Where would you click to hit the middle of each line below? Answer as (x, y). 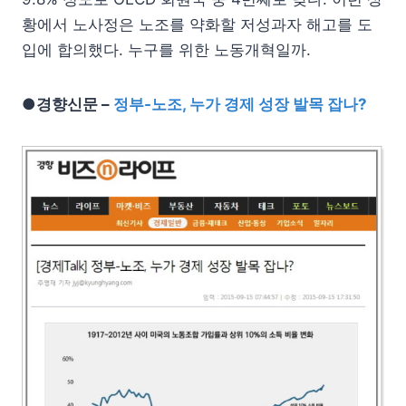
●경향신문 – (68, 104)
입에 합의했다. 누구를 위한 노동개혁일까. (166, 50)
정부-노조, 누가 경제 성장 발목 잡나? (240, 104)
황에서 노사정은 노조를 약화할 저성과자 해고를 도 (197, 24)
